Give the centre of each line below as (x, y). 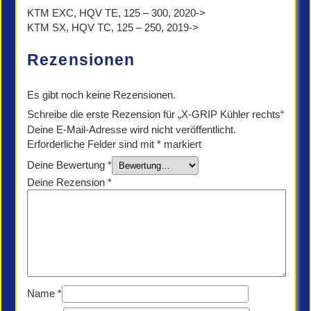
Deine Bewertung (67, 165)
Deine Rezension (67, 182)
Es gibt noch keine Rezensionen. (101, 95)
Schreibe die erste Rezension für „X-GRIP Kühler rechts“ (155, 114)
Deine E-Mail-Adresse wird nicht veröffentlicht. (132, 129)
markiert (181, 144)
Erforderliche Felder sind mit (92, 144)
